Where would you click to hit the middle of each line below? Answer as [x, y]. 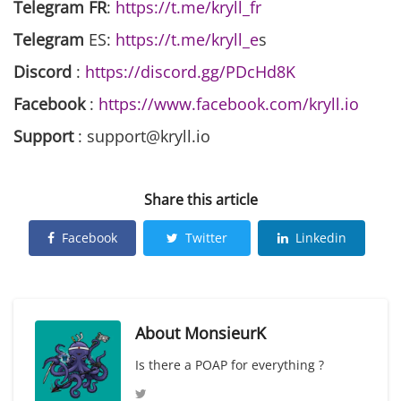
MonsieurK [225, 333]
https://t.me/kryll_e [187, 40]
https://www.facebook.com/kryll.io [229, 104]
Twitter [206, 238]
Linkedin [320, 238]
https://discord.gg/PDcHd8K [190, 72]
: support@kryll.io [142, 137]
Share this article [200, 200]
